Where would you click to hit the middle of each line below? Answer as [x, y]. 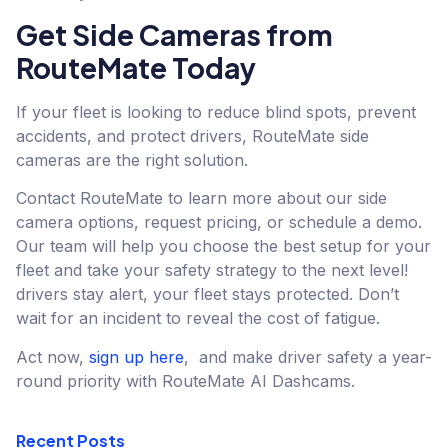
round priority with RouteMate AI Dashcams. [185, 380]
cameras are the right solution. [132, 159]
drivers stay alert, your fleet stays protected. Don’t [207, 294]
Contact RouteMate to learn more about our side [201, 198]
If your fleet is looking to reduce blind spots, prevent [216, 111]
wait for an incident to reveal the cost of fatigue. [198, 318]
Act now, [52, 356]
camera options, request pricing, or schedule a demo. [219, 222]
